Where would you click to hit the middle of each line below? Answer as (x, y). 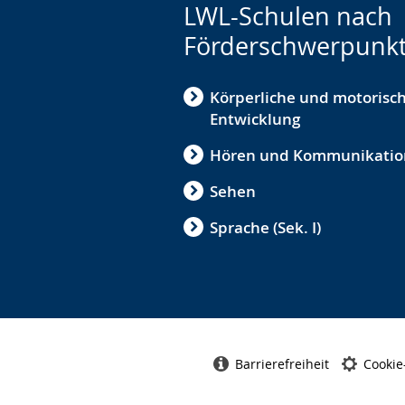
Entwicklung (255, 119)
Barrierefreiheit (282, 363)
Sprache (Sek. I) (265, 227)
